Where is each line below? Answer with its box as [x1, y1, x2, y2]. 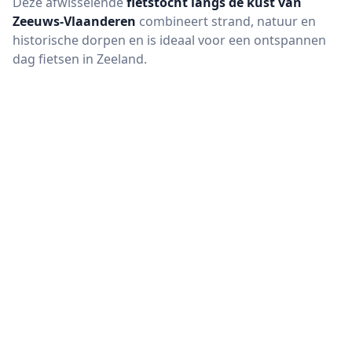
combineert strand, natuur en [136, 13, 316, 30]
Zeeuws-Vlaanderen [13, 13, 136, 30]
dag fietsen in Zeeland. [13, 50, 147, 68]
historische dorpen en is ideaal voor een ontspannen [13, 31, 326, 49]
